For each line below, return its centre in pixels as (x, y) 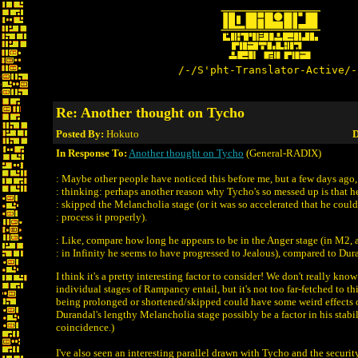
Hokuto (123, 134)
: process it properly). (101, 217)
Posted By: (81, 134)
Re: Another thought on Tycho (150, 113)
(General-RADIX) (282, 153)
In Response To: (91, 153)
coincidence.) (85, 327)
